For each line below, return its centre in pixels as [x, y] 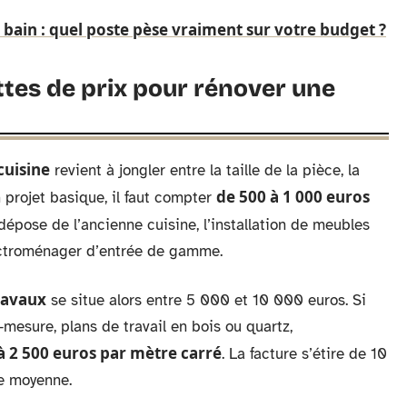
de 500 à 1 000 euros [293, 197]
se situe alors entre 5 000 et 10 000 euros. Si [206, 300]
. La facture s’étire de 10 [304, 354]
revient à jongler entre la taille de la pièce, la [205, 170]
